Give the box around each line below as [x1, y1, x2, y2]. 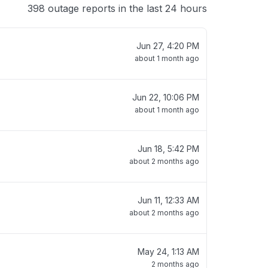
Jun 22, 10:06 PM [132, 92, 199, 102]
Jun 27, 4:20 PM [136, 41, 199, 51]
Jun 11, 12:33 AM [138, 195, 199, 205]
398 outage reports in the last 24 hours [28, 2, 207, 14]
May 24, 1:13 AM [138, 246, 199, 257]
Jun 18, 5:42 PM [138, 144, 199, 154]
